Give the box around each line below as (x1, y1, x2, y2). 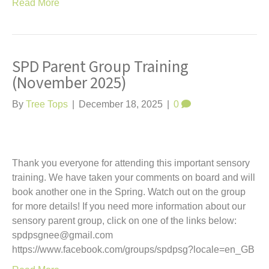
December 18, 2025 (79, 99, 163, 109)
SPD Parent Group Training (12, 55, 189, 79)
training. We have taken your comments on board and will (12, 172, 255, 183)
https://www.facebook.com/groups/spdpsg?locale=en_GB (12, 244, 255, 255)
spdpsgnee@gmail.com (12, 230, 113, 240)
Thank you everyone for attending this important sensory (12, 158, 250, 168)
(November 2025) (12, 71, 127, 95)
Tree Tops (26, 99, 68, 109)
